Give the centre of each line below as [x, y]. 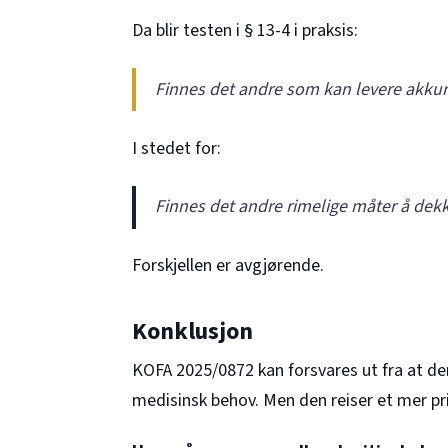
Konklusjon [192, 331]
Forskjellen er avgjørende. [228, 266]
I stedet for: [176, 148]
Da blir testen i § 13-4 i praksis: [245, 31]
